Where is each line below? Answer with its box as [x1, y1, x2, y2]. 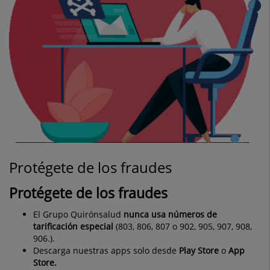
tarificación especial [33, 220, 113, 232]
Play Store [179, 244, 219, 256]
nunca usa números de [124, 208, 217, 220]
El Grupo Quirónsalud [33, 208, 124, 220]
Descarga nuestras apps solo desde [33, 244, 179, 256]
